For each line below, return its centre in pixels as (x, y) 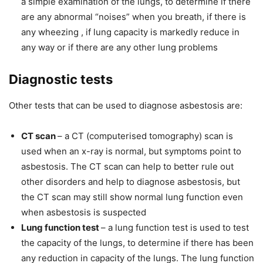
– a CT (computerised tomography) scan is (145, 136)
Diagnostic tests (61, 80)
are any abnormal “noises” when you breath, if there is (134, 17)
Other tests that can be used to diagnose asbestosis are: (126, 106)
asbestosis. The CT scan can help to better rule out (127, 167)
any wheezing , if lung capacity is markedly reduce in (130, 32)
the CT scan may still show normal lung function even (132, 197)
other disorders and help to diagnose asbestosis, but (131, 182)
